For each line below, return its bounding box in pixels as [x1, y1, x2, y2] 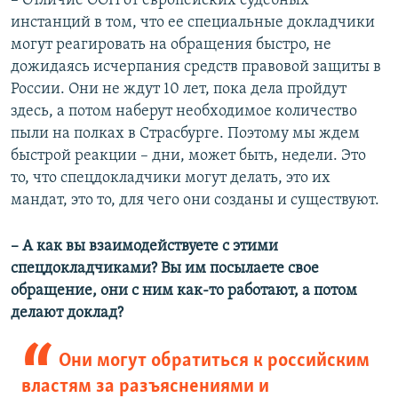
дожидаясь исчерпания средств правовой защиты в [11, 58, 381, 76]
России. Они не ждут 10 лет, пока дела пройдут [11, 80, 346, 98]
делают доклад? [11, 304, 123, 322]
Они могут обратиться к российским [58, 350, 370, 371]
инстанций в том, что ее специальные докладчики [11, 13, 375, 31]
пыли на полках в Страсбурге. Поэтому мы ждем [11, 124, 360, 142]
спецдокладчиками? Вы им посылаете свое [11, 259, 319, 277]
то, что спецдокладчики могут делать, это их [11, 169, 330, 187]
